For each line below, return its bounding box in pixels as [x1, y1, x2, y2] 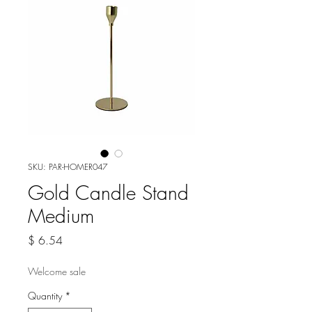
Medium [28, 203, 94, 228]
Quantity [28, 289, 62, 302]
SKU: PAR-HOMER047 [28, 161, 107, 173]
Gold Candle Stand [28, 180, 189, 205]
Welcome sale [28, 265, 86, 278]
